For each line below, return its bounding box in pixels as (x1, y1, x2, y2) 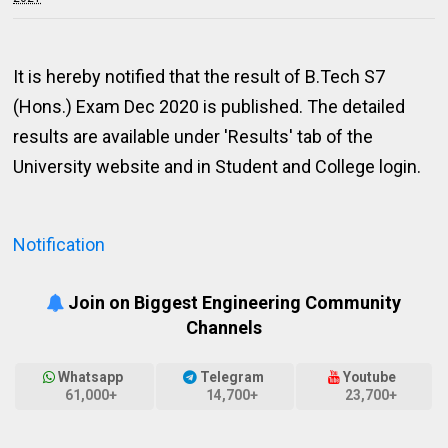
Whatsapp (55, 369, 127, 386)
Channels (185, 317, 262, 338)
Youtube (340, 369, 400, 386)
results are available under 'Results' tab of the (13, 126, 374, 147)
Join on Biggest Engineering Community (64, 292, 402, 313)
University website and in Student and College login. (13, 156, 422, 177)
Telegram (196, 369, 267, 386)
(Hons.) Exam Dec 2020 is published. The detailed (13, 96, 406, 117)
